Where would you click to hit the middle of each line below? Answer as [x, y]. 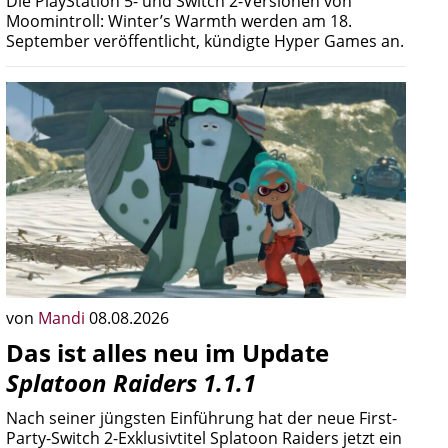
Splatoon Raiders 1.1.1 [131, 382]
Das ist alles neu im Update [167, 352]
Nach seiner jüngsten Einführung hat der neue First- [201, 418]
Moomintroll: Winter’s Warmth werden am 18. [179, 21]
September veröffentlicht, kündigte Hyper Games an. [205, 41]
